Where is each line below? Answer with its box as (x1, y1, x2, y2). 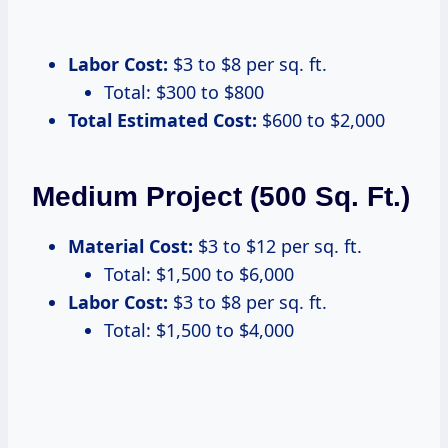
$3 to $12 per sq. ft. (193, 233, 362, 258)
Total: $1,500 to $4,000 (104, 317, 294, 342)
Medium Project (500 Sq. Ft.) (32, 180, 410, 212)
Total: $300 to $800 (104, 79, 264, 104)
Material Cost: (68, 233, 193, 258)
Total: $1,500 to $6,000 (104, 261, 294, 286)
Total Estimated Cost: (68, 107, 257, 132)
